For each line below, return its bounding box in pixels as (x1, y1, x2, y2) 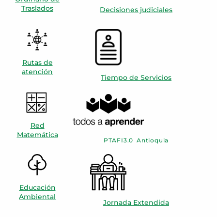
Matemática (16, 130, 58, 139)
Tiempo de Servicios (101, 73, 171, 82)
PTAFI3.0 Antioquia (103, 136, 169, 144)
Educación (19, 183, 56, 192)
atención (22, 67, 53, 76)
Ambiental (19, 192, 56, 201)
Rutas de (22, 58, 53, 67)
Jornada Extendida (103, 198, 169, 207)
